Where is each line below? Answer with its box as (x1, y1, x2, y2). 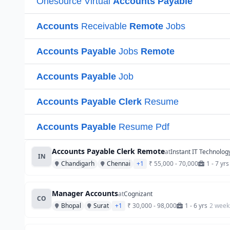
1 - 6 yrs (185, 201, 207, 210)
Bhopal (61, 201, 81, 210)
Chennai (107, 159, 130, 168)
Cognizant (124, 189, 152, 198)
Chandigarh (61, 159, 94, 168)
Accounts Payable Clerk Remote (52, 146, 165, 156)
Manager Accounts (52, 188, 118, 198)
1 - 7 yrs (206, 159, 229, 168)
